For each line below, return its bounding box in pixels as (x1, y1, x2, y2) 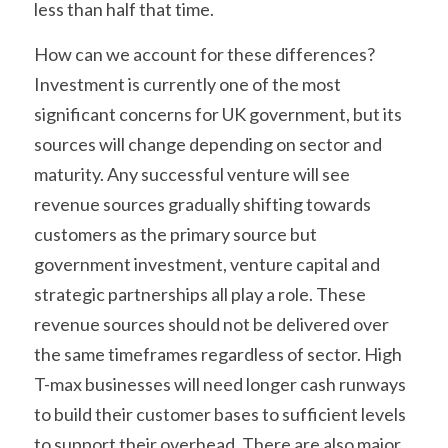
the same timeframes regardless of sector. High (34, 342, 402, 365)
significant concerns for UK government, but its (34, 102, 402, 125)
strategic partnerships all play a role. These (34, 282, 366, 305)
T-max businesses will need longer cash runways (34, 372, 406, 395)
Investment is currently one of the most (34, 72, 341, 95)
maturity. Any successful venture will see (34, 162, 350, 185)
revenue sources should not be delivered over (34, 312, 389, 335)
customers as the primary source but (34, 222, 317, 245)
